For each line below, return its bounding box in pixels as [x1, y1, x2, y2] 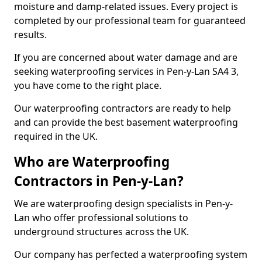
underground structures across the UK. [14, 225, 189, 238]
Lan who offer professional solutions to [14, 211, 188, 224]
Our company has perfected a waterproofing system [14, 248, 247, 261]
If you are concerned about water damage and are [14, 51, 237, 64]
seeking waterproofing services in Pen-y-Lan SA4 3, [14, 65, 239, 78]
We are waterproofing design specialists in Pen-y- [14, 197, 233, 210]
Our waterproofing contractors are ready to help [14, 102, 231, 115]
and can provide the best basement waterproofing [14, 116, 238, 129]
